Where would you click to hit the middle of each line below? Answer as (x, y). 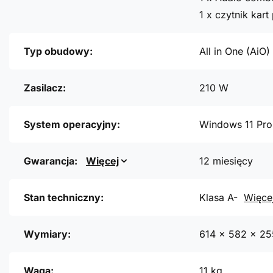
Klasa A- (218, 198)
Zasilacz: (45, 88)
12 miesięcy (226, 161)
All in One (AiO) (235, 51)
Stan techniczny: (64, 198)
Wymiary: (47, 234)
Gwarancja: (52, 161)
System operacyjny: (72, 125)
